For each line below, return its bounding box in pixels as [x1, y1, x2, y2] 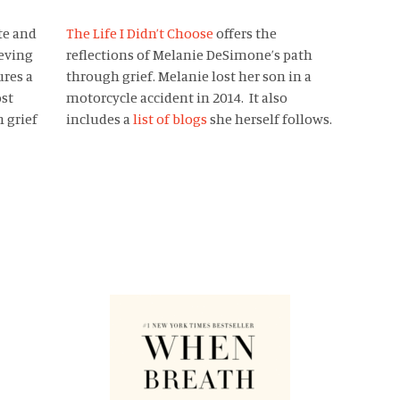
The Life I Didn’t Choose [65, 24, 213, 42]
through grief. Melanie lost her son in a [65, 67, 312, 85]
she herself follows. [206, 110, 332, 128]
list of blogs [132, 110, 207, 128]
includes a [65, 110, 133, 128]
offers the [212, 24, 277, 42]
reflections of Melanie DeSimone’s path [65, 46, 312, 63]
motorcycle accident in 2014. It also [65, 88, 287, 106]
